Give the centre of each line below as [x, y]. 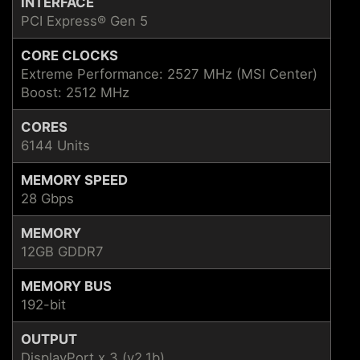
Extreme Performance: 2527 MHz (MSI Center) [169, 74]
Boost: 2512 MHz [75, 92]
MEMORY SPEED [74, 180]
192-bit [43, 304]
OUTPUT [49, 339]
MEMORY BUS [66, 286]
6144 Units [55, 145]
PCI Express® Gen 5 [84, 20]
